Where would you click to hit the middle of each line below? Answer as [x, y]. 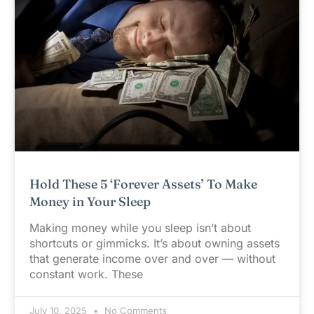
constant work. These [86, 274]
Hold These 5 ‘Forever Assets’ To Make [143, 184]
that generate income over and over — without [152, 259]
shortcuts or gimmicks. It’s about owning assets [154, 244]
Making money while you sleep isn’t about [140, 228]
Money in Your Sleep [90, 202]
